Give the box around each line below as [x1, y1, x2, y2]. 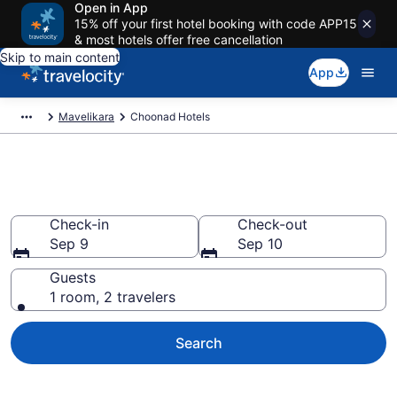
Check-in [50, 215, 109, 233]
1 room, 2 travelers [50, 288, 175, 306]
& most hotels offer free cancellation [74, 32, 283, 47]
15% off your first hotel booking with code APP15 [74, 16, 357, 31]
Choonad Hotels [130, 110, 210, 123]
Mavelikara [58, 110, 114, 123]
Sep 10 [237, 235, 283, 253]
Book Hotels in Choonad [11, 186, 296, 216]
